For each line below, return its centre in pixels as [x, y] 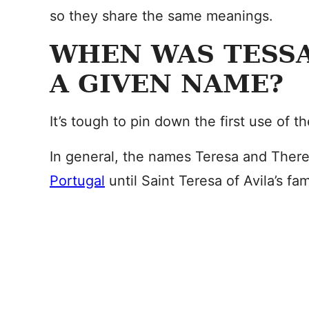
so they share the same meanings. [161, 16]
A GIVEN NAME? [167, 83]
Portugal [77, 181]
